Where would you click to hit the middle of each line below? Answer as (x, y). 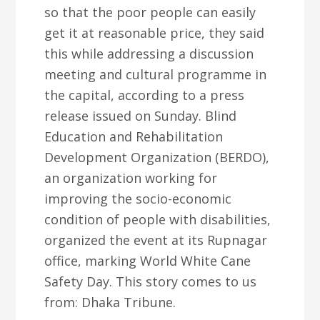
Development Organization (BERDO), (157, 157)
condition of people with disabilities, (158, 219)
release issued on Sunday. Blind (141, 116)
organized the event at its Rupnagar (156, 240)
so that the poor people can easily (150, 12)
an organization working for (131, 178)
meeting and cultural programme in (156, 74)
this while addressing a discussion (149, 54)
